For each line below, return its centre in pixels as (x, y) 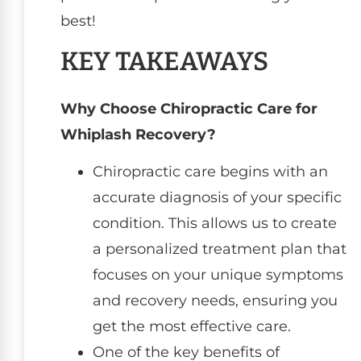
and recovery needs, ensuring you (215, 300)
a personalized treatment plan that (220, 249)
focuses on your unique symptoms (218, 274)
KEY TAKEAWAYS (164, 61)
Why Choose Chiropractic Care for (189, 108)
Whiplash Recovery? (138, 134)
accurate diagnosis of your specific (217, 197)
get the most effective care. (192, 326)
